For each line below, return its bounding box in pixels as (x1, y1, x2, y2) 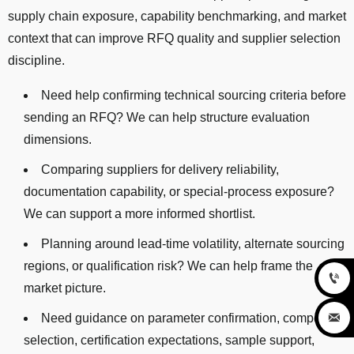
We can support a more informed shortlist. (24, 207, 255, 221)
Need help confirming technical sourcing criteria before (41, 88, 346, 103)
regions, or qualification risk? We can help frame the (24, 259, 313, 273)
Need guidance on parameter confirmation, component (41, 311, 345, 326)
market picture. (24, 281, 106, 296)
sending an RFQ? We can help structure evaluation (24, 111, 310, 125)
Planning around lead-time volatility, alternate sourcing (41, 237, 345, 251)
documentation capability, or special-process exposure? (24, 185, 334, 199)
